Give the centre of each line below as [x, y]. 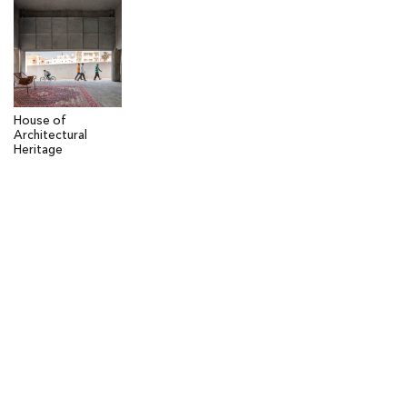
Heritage [38, 150]
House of [40, 121]
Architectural [50, 135]
